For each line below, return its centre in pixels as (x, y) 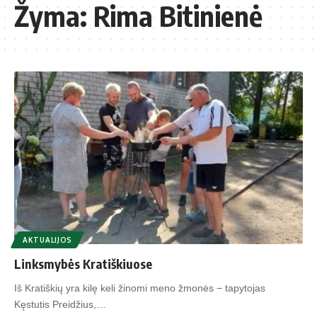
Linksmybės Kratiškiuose (83, 264)
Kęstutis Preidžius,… (60, 305)
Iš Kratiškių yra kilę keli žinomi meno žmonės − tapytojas (140, 288)
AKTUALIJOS (47, 240)
